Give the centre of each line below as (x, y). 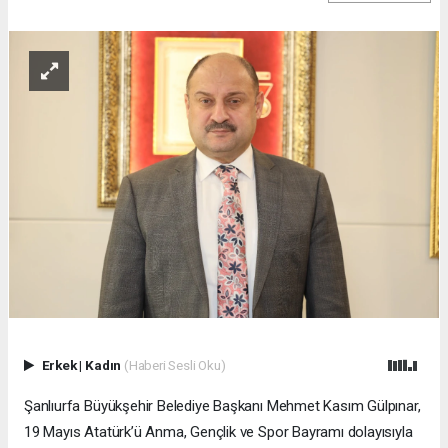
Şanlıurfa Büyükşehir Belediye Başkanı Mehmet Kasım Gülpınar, (222, 405)
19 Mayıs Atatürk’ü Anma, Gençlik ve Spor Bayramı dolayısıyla (218, 431)
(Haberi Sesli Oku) (174, 364)
